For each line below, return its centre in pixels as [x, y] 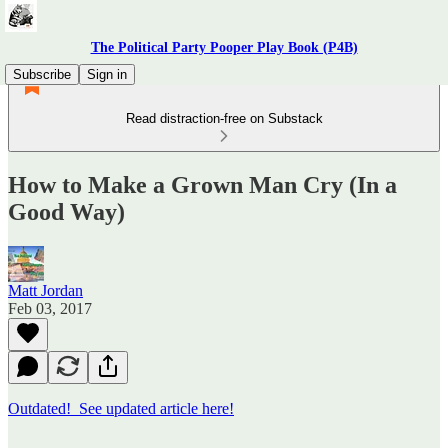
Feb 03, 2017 [50, 308]
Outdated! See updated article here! [121, 408]
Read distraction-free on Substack [224, 118]
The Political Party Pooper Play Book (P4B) [224, 47]
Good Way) [66, 211]
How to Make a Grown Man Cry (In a [202, 184]
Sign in [107, 74]
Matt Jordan [45, 290]
